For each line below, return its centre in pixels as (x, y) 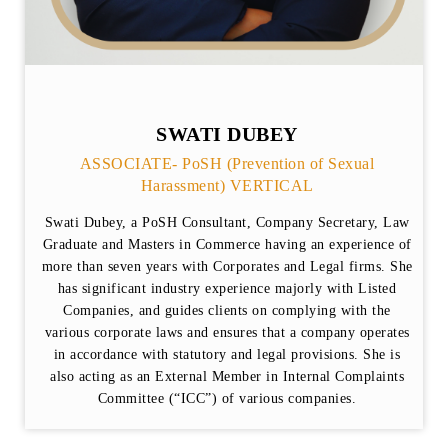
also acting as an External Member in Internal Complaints (227, 377)
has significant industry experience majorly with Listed (227, 289)
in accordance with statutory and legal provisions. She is (227, 355)
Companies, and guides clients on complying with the (227, 311)
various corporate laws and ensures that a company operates (227, 333)
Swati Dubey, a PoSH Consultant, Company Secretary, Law (227, 223)
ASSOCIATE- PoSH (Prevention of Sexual (227, 164)
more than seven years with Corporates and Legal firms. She (227, 267)
